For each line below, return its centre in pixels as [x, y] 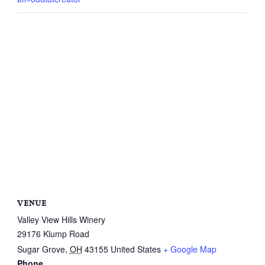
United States [135, 249]
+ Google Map [190, 249]
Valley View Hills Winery [61, 219]
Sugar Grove [41, 249]
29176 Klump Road [53, 234]
